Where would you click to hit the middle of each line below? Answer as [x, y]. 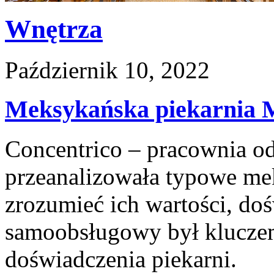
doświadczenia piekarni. [121, 259]
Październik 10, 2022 [107, 70]
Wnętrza [54, 29]
